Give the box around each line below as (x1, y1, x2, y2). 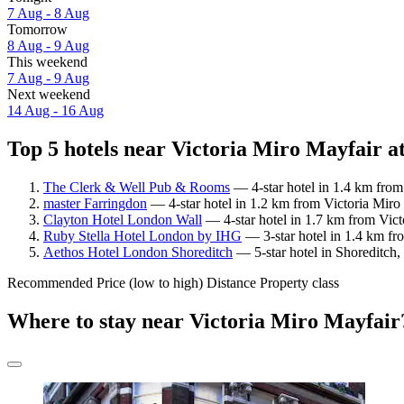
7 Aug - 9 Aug (7, 70, 89, 87)
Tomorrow (7, 22, 68, 38)
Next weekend (7, 87, 90, 103)
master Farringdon (43, 195, 147, 211)
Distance (207, 274, 256, 290)
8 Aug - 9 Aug (7, 38, 89, 54)
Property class (260, 274, 339, 290)
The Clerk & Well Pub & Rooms (43, 179, 230, 195)
